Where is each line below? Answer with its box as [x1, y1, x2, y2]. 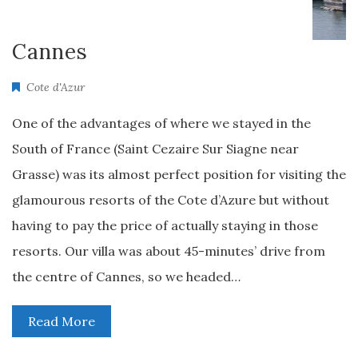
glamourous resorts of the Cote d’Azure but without [12, 192, 329, 208]
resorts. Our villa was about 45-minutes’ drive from [12, 243, 325, 259]
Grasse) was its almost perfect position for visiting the [12, 166, 346, 182]
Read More [28, 313, 95, 329]
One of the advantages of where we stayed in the [12, 115, 311, 131]
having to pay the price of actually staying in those [12, 217, 318, 233]
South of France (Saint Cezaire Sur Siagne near [12, 141, 299, 157]
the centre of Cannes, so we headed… [12, 268, 241, 284]
